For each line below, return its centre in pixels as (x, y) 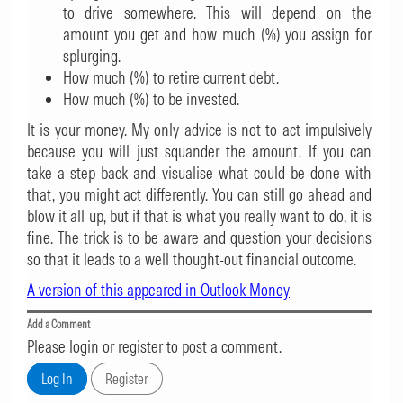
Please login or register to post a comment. (154, 347)
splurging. (92, 56)
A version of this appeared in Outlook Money (158, 290)
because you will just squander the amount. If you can (199, 152)
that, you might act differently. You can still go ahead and (199, 195)
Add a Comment (58, 324)
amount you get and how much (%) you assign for (217, 35)
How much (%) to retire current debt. (171, 78)
